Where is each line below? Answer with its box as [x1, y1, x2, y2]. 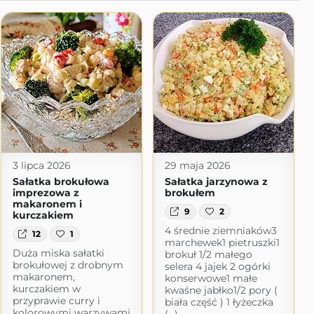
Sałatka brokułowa [12, 175, 109, 188]
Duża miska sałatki [12, 247, 104, 260]
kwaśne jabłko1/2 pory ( [164, 284, 278, 297]
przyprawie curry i [12, 294, 100, 308]
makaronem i [12, 198, 82, 210]
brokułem [164, 186, 215, 199]
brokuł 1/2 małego [164, 248, 252, 261]
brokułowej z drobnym [12, 259, 123, 272]
